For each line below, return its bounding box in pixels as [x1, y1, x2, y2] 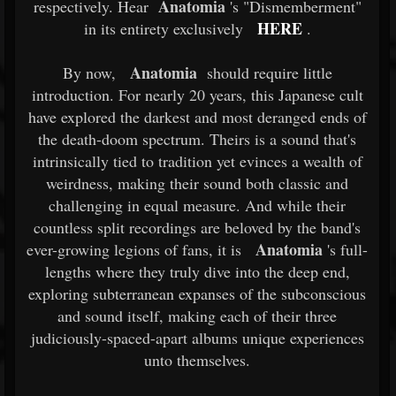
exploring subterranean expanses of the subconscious [28, 283, 366, 304]
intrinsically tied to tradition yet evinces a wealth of [32, 150, 362, 171]
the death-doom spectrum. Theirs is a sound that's [38, 128, 356, 149]
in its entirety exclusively [83, 18, 243, 39]
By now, [62, 62, 116, 83]
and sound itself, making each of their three [57, 305, 337, 326]
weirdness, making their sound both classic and [46, 172, 348, 194]
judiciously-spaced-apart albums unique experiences [30, 327, 364, 348]
